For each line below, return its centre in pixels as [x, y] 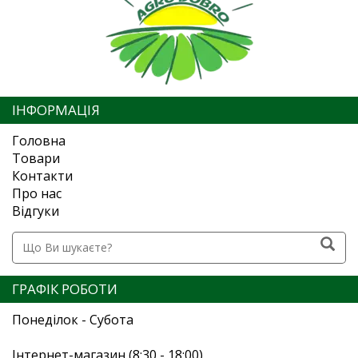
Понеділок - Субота [73, 319]
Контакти [42, 175]
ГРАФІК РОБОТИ [65, 288]
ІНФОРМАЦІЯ [56, 109]
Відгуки [36, 211]
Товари [36, 158]
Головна [39, 140]
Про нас [37, 193]
